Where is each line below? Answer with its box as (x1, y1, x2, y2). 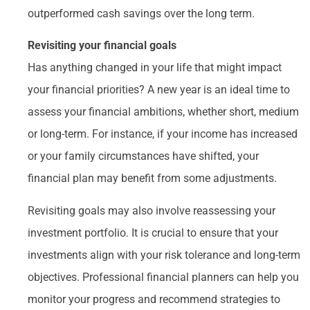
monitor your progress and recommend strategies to (28, 292, 280, 306)
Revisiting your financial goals (28, 39, 176, 53)
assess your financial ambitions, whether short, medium (28, 105, 299, 119)
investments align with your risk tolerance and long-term (28, 248, 300, 262)
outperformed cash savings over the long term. (28, 6, 255, 20)
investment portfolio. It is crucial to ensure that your (28, 226, 278, 239)
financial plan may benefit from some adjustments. (28, 172, 277, 185)
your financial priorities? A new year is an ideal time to (28, 83, 290, 97)
